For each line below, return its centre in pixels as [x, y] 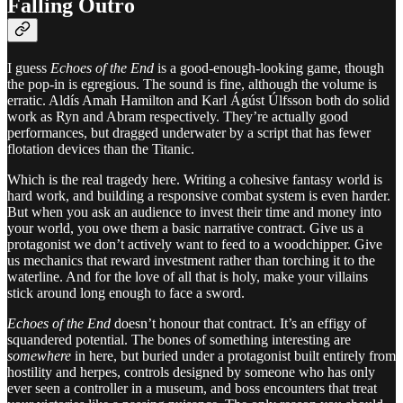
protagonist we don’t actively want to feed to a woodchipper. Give [195, 245]
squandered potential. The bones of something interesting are [179, 340]
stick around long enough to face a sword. [126, 293]
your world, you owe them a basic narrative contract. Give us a [185, 228]
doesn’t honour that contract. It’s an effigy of [238, 324]
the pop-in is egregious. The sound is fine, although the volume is [192, 85]
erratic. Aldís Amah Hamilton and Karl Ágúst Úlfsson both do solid [198, 101]
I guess [29, 68]
